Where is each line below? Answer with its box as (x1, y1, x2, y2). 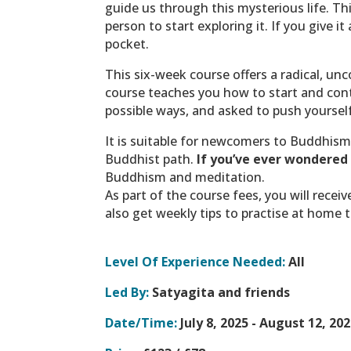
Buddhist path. (105, 150, 197, 168)
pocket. (105, 34, 153, 52)
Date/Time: (105, 313, 178, 331)
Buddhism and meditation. (105, 168, 266, 186)
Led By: (105, 283, 150, 301)
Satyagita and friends (149, 283, 291, 301)
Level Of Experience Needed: (105, 252, 286, 270)
